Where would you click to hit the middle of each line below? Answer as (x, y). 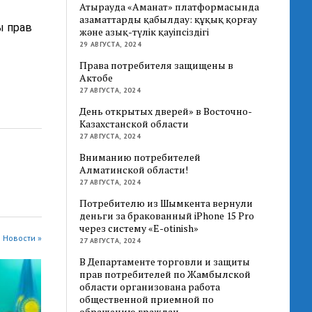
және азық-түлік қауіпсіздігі (145, 31)
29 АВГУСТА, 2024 (110, 44)
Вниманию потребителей (140, 157)
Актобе (96, 77)
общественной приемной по (147, 299)
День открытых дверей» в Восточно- (166, 111)
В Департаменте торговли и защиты (165, 261)
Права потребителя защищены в (157, 65)
